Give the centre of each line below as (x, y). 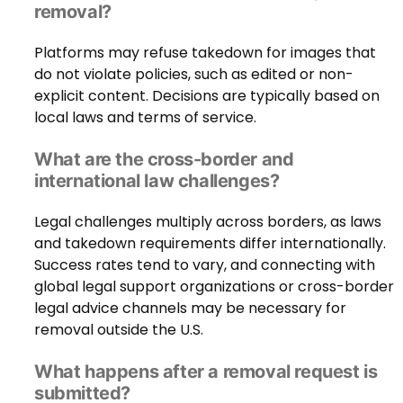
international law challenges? (157, 180)
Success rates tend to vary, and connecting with (205, 264)
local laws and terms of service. (145, 117)
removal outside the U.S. (119, 329)
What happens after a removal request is (206, 371)
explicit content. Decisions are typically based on (207, 95)
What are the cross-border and (164, 159)
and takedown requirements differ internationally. (210, 243)
